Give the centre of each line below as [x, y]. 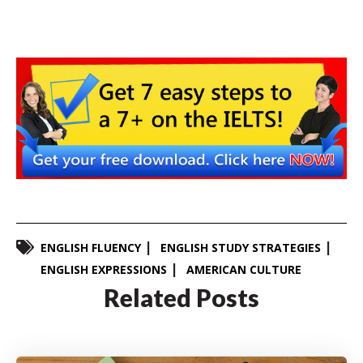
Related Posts [181, 297]
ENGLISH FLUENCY [91, 247]
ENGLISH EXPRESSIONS [104, 269]
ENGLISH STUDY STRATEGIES [241, 247]
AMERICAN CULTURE [244, 269]
